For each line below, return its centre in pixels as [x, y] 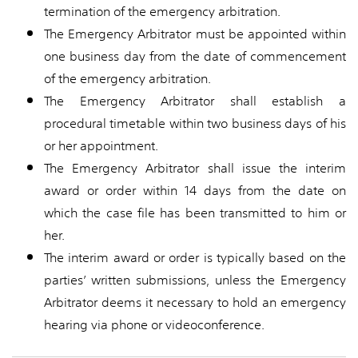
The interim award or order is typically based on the [195, 258]
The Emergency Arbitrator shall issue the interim [195, 168]
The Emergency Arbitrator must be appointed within [195, 34]
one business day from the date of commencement [195, 56]
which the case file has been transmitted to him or [195, 213]
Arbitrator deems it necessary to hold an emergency [195, 302]
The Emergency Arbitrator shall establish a [195, 101]
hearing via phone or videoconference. [156, 325]
